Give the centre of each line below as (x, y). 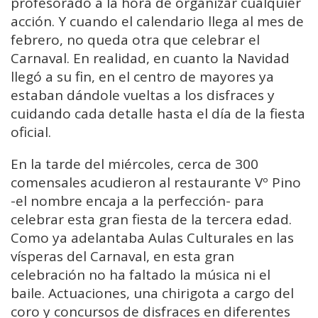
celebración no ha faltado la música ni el (141, 274)
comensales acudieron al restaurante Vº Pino (156, 182)
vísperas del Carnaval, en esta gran (122, 256)
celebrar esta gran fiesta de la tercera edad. (151, 219)
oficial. (33, 132)
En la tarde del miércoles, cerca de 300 (135, 164)
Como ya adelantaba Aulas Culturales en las (152, 237)
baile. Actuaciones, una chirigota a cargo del (152, 293)
